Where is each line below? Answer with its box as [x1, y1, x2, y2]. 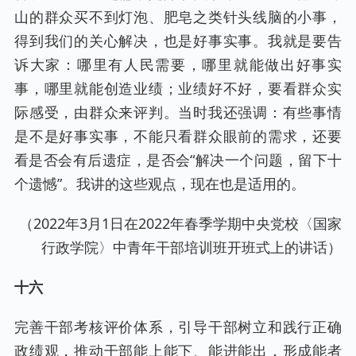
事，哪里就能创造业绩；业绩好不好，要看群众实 [14, 78, 342, 98]
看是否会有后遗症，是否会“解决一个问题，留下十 [14, 149, 342, 169]
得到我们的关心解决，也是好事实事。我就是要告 [14, 30, 342, 50]
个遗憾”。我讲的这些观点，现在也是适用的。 [14, 173, 305, 193]
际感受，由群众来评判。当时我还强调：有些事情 [14, 102, 342, 122]
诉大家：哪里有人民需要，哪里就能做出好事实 [14, 54, 342, 74]
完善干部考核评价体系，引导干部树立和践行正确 [14, 317, 342, 337]
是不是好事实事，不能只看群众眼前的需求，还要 [14, 126, 342, 145]
